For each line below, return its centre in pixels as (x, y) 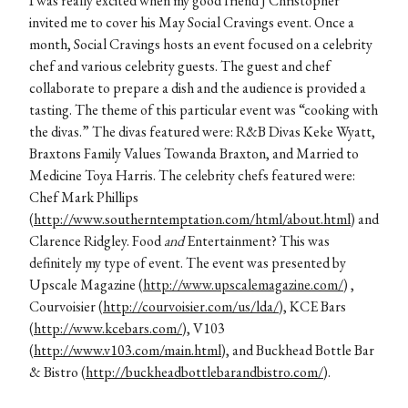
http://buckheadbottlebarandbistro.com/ (204, 372)
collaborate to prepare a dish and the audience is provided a (198, 88)
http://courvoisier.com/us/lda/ (191, 307)
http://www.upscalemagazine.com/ (243, 285)
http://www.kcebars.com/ (108, 329)
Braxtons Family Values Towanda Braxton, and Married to (194, 154)
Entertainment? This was (257, 241)
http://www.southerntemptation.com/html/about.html (192, 219)
